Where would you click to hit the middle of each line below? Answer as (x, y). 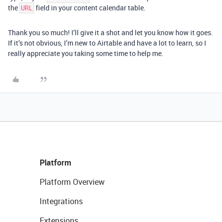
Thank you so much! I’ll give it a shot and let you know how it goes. (111, 32)
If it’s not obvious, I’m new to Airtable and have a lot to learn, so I (107, 43)
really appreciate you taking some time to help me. (86, 53)
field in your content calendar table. (90, 8)
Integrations (61, 201)
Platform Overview (72, 182)
